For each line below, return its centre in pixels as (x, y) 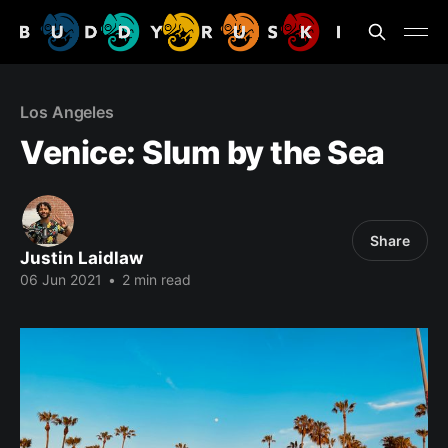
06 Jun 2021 (61, 279)
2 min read (154, 279)
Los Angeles (67, 112)
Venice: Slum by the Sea (202, 152)
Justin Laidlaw (81, 258)
